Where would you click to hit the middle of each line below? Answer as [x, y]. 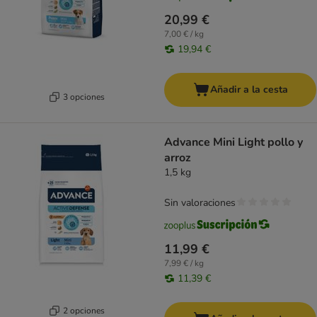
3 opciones [84, 97]
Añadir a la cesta [249, 90]
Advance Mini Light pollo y [234, 143]
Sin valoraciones [200, 203]
